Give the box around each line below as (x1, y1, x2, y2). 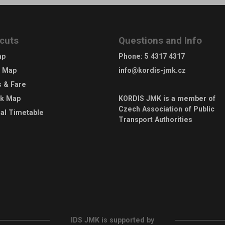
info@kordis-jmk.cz (119, 66, 186, 74)
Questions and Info (119, 35, 202, 46)
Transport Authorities (119, 115, 192, 124)
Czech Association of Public (119, 104, 214, 113)
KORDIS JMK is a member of (119, 94, 215, 102)
